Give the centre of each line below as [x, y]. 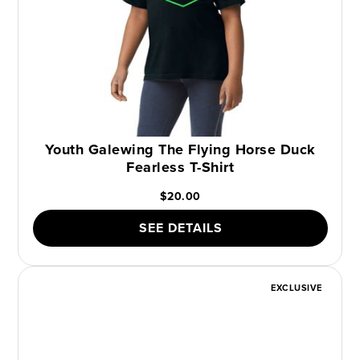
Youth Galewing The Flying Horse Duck [180, 149]
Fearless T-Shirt [180, 167]
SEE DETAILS [180, 228]
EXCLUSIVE [297, 288]
